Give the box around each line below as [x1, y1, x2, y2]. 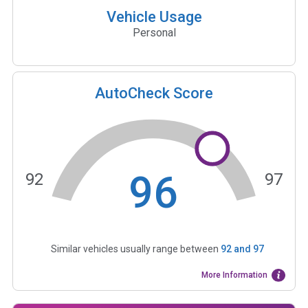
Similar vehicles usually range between [50, 243, 221, 255]
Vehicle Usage [106, 8, 202, 25]
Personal [132, 25, 176, 39]
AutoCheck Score [95, 84, 213, 102]
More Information [201, 270, 268, 280]
